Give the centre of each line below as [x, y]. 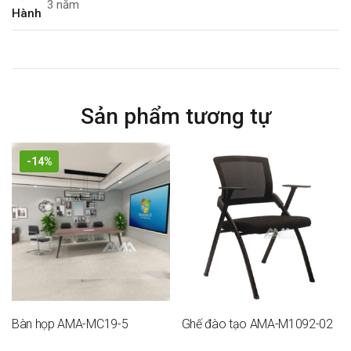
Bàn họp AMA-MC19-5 [70, 324]
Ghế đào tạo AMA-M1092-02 [257, 324]
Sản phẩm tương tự [175, 116]
